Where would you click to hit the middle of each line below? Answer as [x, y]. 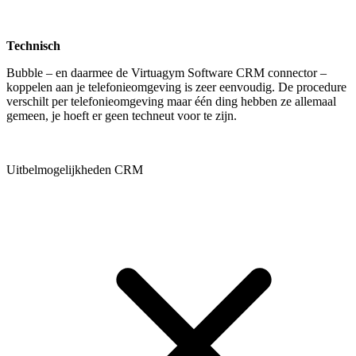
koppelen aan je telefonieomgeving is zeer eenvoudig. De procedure [176, 87]
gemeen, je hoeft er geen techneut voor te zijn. [123, 115]
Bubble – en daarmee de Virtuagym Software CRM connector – [166, 72]
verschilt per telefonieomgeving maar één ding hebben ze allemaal [171, 101]
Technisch [33, 45]
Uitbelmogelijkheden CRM [75, 169]
